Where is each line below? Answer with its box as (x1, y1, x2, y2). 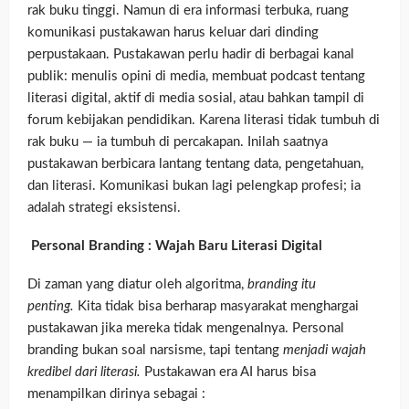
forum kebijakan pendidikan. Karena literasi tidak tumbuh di (27, 112, 380, 127)
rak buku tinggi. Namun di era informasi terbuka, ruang (27, 3, 349, 17)
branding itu (247, 277, 316, 291)
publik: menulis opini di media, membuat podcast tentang (27, 68, 365, 83)
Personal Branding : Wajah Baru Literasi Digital (31, 238, 322, 253)
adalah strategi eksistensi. (27, 200, 181, 215)
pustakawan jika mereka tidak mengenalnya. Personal (27, 320, 344, 335)
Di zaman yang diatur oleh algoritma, (27, 277, 247, 291)
